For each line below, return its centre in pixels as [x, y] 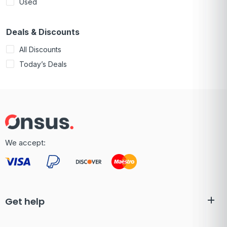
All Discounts [40, 49]
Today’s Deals [43, 64]
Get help [25, 202]
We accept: [25, 143]
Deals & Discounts [43, 32]
